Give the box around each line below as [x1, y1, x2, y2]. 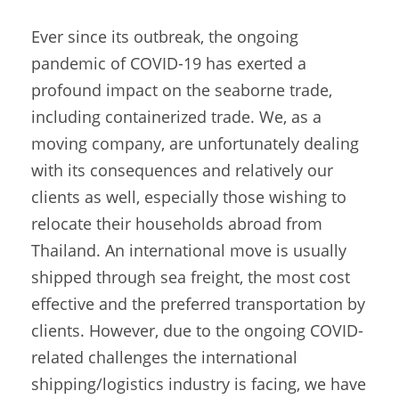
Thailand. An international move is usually [31, 240, 346, 262]
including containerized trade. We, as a [31, 106, 322, 128]
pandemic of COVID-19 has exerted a [31, 53, 306, 75]
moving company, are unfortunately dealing [31, 133, 359, 155]
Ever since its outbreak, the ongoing [31, 26, 298, 48]
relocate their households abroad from [31, 213, 322, 235]
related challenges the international [31, 346, 297, 369]
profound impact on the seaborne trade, [31, 79, 332, 102]
